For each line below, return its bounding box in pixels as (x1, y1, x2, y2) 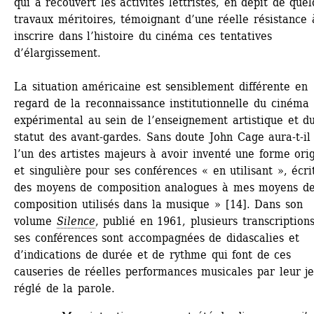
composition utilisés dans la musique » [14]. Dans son (14, 197, 303, 211)
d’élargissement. (14, 46, 101, 60)
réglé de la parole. (14, 281, 115, 295)
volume (14, 214, 57, 228)
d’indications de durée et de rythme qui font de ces (14, 247, 292, 261)
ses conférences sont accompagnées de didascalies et (14, 231, 299, 245)
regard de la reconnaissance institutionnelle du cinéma (14, 96, 309, 110)
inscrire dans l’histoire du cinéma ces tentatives (14, 29, 272, 43)
